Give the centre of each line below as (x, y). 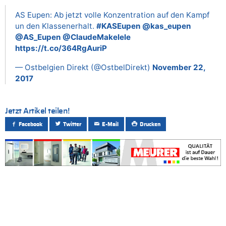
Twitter (72, 124)
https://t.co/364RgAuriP (61, 48)
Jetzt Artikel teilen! (37, 111)
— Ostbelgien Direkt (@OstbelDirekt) (84, 67)
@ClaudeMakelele (97, 37)
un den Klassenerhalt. (56, 26)
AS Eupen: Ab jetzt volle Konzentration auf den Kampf (112, 15)
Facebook (31, 124)
